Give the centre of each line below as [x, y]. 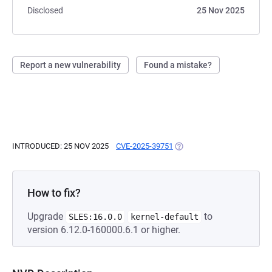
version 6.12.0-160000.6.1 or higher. [104, 230]
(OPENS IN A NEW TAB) [215, 146]
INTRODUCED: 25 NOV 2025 [60, 146]
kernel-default [165, 217]
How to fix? [54, 193]
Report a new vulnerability [70, 65]
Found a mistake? [178, 65]
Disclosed [45, 10]
